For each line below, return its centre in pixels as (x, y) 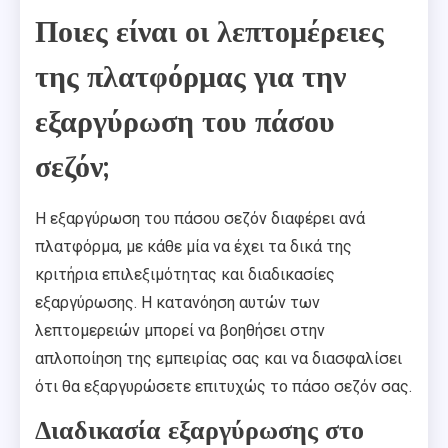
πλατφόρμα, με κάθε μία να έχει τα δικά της (193, 247)
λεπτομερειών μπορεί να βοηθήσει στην (180, 331)
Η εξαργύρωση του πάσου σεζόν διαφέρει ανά (200, 219)
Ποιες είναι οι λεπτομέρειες (209, 33)
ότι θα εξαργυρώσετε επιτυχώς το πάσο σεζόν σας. (223, 387)
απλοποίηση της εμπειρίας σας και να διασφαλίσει (218, 359)
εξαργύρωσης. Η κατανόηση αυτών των (177, 303)
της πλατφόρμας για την (190, 78)
